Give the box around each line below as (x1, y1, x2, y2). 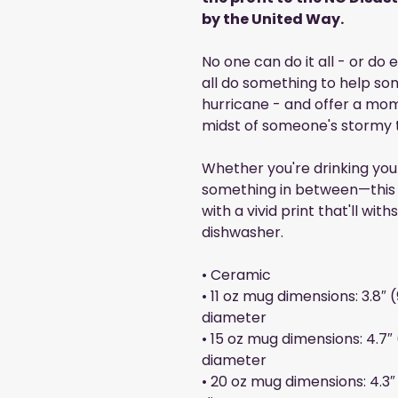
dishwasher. (202, 222, 283, 243)
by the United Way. (202, 9, 344, 30)
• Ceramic (202, 265, 271, 286)
